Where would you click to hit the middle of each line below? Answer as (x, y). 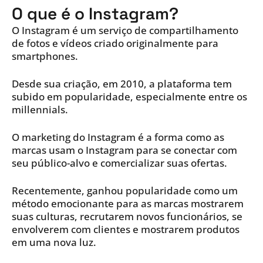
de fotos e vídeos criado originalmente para (115, 43)
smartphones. (45, 56)
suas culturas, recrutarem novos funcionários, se (127, 217)
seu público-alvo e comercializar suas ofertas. (119, 163)
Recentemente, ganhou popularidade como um (125, 191)
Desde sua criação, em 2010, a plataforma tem (122, 84)
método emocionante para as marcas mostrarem (128, 204)
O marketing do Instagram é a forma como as (118, 137)
